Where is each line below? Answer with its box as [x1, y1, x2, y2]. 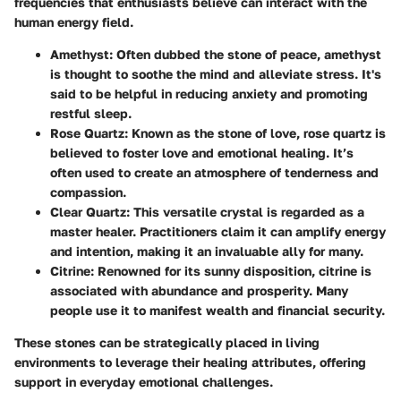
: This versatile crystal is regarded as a [126, 204, 364, 220]
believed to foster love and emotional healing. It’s [50, 145, 354, 161]
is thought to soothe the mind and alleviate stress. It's [50, 66, 381, 82]
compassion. [50, 184, 126, 200]
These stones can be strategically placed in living [14, 335, 320, 351]
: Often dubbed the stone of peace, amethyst [109, 47, 381, 63]
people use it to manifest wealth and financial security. [50, 303, 385, 319]
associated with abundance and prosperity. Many [50, 283, 348, 299]
